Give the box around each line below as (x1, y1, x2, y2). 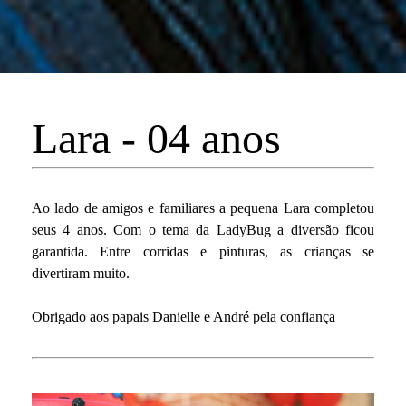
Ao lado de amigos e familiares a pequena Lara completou (32, 199, 374, 216)
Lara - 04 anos (32, 113, 281, 162)
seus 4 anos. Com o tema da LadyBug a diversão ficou (32, 221, 374, 237)
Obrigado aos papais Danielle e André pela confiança (32, 308, 335, 324)
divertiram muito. (32, 265, 130, 281)
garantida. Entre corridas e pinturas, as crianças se (32, 243, 374, 259)
